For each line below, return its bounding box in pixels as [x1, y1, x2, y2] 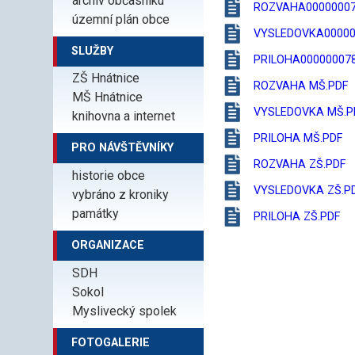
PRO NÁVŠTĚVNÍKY [71, 141, 174, 155]
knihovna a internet [72, 109, 176, 124]
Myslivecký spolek [72, 303, 177, 319]
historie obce [72, 168, 146, 184]
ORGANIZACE [71, 239, 145, 253]
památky [72, 206, 120, 222]
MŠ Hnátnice [72, 90, 143, 105]
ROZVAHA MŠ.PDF [254, 78, 349, 93]
